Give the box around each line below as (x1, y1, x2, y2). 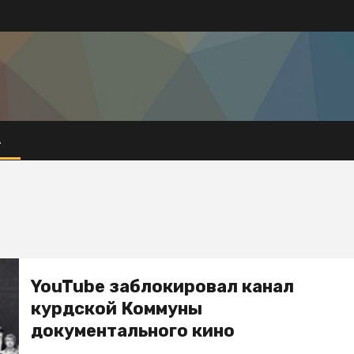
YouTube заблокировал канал (31, 276, 294, 297)
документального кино (31, 320, 235, 341)
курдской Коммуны (31, 298, 202, 319)
